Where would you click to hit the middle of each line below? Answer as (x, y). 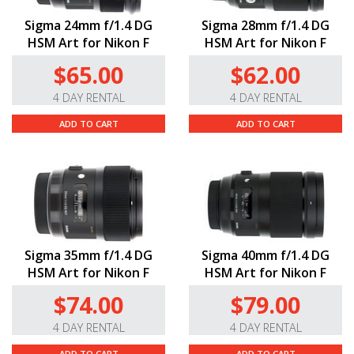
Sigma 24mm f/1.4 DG (88, 26)
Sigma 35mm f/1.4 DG (88, 256)
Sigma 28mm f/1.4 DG (265, 26)
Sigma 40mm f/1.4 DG (265, 256)
